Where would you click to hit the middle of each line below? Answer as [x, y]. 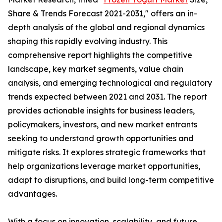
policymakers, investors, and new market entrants [103, 125]
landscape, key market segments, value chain [96, 69]
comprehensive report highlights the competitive [100, 55]
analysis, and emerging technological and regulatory [110, 83]
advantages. [32, 194]
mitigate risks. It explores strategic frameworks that [107, 152]
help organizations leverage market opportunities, [104, 166]
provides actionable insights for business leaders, [101, 111]
